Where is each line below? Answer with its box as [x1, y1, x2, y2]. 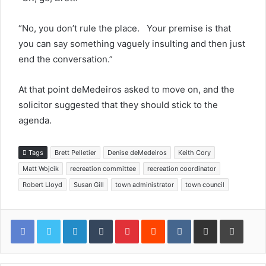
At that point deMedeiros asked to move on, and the [18, 84, 235, 95]
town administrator [115, 180, 174, 189]
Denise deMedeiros [107, 148, 167, 157]
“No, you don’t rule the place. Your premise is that [18, 23, 231, 34]
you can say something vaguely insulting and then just [18, 38, 245, 49]
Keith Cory [178, 148, 211, 157]
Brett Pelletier [55, 148, 96, 157]
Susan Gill [74, 180, 104, 189]
